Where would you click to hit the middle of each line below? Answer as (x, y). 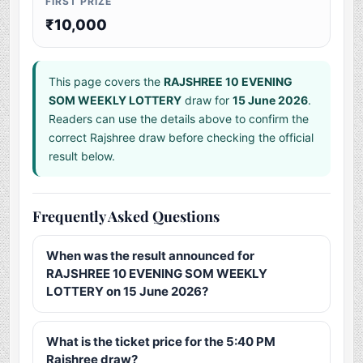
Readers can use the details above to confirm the (179, 119)
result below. (82, 156)
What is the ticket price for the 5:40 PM (161, 342)
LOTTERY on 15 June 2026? (128, 292)
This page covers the (107, 82)
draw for (207, 100)
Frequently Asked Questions (126, 217)
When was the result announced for (151, 256)
